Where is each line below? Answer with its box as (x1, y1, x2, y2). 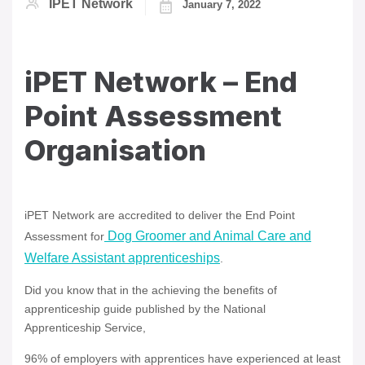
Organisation (24, 133, 206, 168)
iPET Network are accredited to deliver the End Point (24, 209, 295, 222)
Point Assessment (24, 99, 282, 134)
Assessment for (24, 230, 104, 244)
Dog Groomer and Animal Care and (104, 229, 311, 244)
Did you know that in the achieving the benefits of (24, 284, 277, 297)
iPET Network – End (24, 64, 297, 99)
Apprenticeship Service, (24, 321, 149, 335)
